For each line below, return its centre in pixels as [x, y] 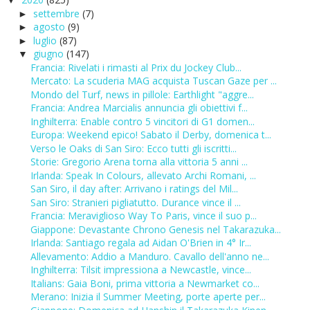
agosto [50, 27]
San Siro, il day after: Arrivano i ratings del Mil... [134, 189]
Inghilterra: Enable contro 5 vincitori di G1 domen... [142, 121]
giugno [49, 54]
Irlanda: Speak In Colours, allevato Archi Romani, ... [143, 175]
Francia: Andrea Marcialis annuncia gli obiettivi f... [139, 108]
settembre [57, 13]
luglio [46, 40]
